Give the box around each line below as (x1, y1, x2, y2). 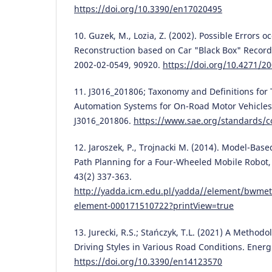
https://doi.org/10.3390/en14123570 (74, 255, 222, 267)
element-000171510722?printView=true (74, 199, 234, 211)
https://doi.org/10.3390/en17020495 (74, 2, 222, 15)
